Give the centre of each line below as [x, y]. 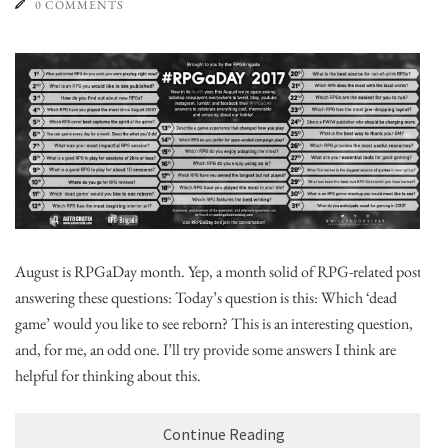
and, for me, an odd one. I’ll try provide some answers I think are [205, 349]
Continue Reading [224, 433]
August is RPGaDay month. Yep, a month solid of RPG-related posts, [223, 271]
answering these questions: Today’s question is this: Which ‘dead [206, 297]
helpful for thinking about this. [109, 375]
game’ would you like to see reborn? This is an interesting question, [214, 323]
